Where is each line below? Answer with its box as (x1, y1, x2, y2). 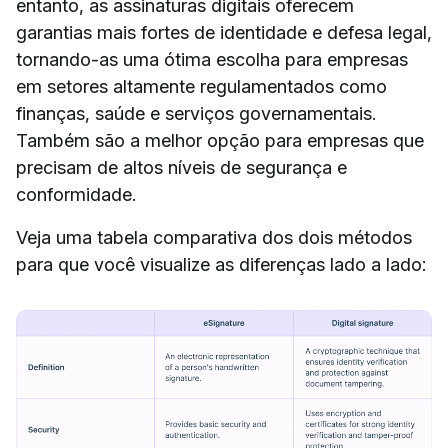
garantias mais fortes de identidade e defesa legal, (16, 21, 432, 43)
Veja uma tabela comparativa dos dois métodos (16, 226, 412, 248)
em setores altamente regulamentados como (16, 75, 387, 97)
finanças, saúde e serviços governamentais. (16, 102, 376, 124)
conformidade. (16, 183, 136, 205)
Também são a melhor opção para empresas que (16, 129, 424, 151)
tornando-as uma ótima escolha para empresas (16, 48, 408, 70)
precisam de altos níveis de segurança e (16, 156, 347, 178)
